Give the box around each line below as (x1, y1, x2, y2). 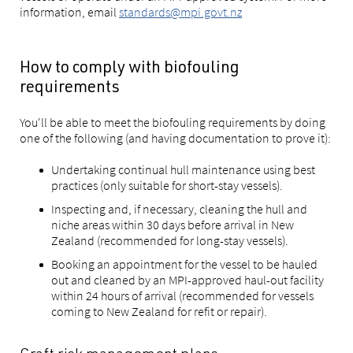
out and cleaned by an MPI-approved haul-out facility (51, 272, 324, 288)
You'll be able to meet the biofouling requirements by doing (20, 114, 325, 130)
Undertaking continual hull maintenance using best (51, 162, 315, 177)
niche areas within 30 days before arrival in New (51, 217, 294, 232)
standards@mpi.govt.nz (119, 4, 242, 20)
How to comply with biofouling (20, 61, 240, 77)
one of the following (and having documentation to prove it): (20, 130, 331, 146)
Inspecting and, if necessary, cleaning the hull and (51, 201, 307, 217)
